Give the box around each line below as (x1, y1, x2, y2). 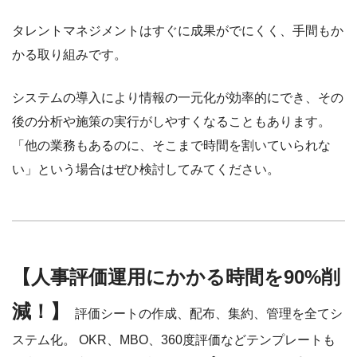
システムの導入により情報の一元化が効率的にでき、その (12, 90, 343, 104)
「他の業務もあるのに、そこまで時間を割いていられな (12, 138, 331, 152)
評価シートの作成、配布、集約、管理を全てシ (75, 306, 343, 320)
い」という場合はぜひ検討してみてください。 (12, 162, 280, 176)
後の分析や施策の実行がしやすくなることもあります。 (12, 114, 331, 128)
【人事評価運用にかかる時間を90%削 (12, 265, 340, 288)
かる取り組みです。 (12, 47, 127, 61)
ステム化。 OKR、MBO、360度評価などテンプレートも (12, 332, 335, 347)
